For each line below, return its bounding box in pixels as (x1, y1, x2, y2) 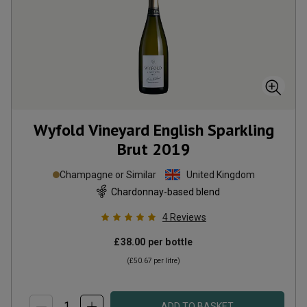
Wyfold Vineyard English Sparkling (33, 119, 274, 140)
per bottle (145, 236, 193, 247)
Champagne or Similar (59, 169, 156, 180)
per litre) (152, 257, 180, 265)
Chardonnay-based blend (110, 186, 220, 197)
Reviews (170, 212, 206, 223)
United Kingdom (186, 169, 255, 180)
